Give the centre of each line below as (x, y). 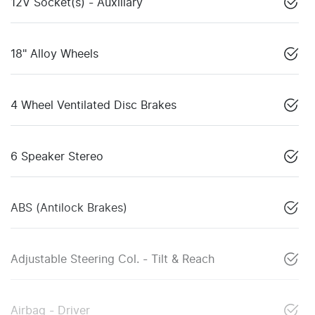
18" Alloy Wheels (54, 54)
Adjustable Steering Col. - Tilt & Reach (112, 259)
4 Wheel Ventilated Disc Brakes (94, 105)
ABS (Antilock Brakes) (69, 208)
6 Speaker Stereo (57, 156)
